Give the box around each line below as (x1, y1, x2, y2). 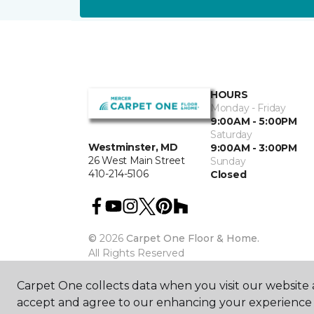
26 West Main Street (88, 153, 185, 167)
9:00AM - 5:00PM (210, 114, 297, 128)
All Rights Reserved (88, 246, 184, 259)
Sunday (210, 154, 246, 168)
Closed (210, 168, 247, 181)
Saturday (210, 128, 252, 141)
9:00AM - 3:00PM (210, 141, 297, 154)
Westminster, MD (88, 140, 178, 153)
